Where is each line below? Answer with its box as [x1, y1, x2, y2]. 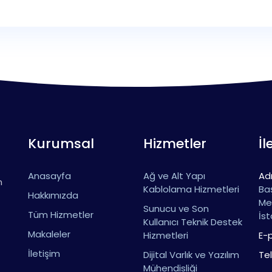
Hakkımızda [28, 189, 78, 202]
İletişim [28, 247, 60, 260]
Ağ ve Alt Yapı [143, 169, 205, 182]
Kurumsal [28, 134, 94, 153]
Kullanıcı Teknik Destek [143, 216, 242, 228]
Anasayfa [28, 169, 71, 182]
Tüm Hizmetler [28, 208, 93, 221]
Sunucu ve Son [143, 202, 209, 215]
